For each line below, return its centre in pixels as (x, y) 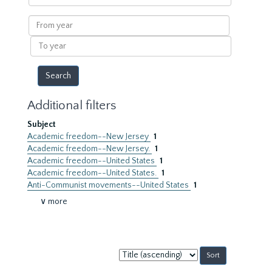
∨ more (54, 202)
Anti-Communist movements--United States (109, 185)
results (40, 15)
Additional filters (72, 105)
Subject (42, 124)
